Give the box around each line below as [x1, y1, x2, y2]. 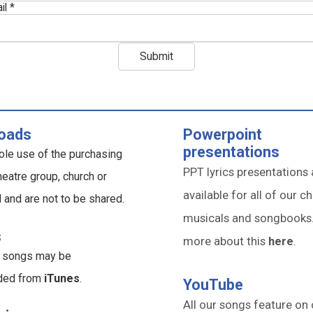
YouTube [182, 276, 243, 294]
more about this [182, 234, 268, 249]
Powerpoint [182, 126, 262, 144]
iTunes [44, 272, 80, 286]
